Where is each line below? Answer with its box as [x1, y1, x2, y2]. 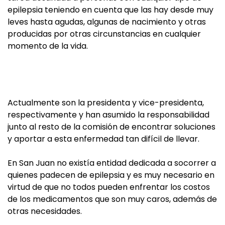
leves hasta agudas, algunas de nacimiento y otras [8, 16, 206, 28]
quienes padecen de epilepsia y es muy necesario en [8, 169, 214, 181]
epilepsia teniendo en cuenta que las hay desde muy [8, 4, 213, 16]
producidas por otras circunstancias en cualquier [8, 28, 201, 40]
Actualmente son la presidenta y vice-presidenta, [8, 97, 204, 108]
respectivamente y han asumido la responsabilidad [8, 109, 209, 121]
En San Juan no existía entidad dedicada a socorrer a [8, 157, 216, 169]
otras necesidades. [8, 205, 82, 217]
